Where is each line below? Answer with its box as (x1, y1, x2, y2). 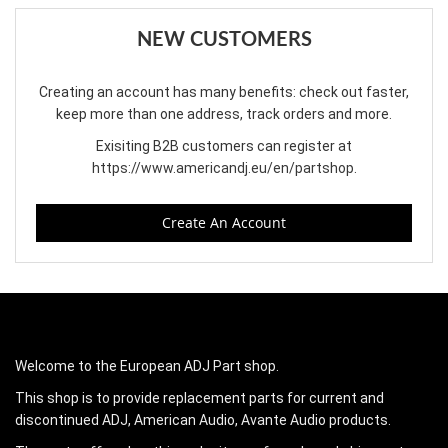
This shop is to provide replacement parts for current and (15, 390, 384, 407)
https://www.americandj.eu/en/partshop (91, 160, 354, 177)
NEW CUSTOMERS (136, 30, 312, 51)
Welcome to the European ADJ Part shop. (15, 358, 279, 375)
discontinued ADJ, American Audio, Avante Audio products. (15, 412, 391, 429)
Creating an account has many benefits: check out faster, (39, 84, 409, 101)
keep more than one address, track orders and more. (56, 106, 392, 123)
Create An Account (162, 213, 286, 233)
